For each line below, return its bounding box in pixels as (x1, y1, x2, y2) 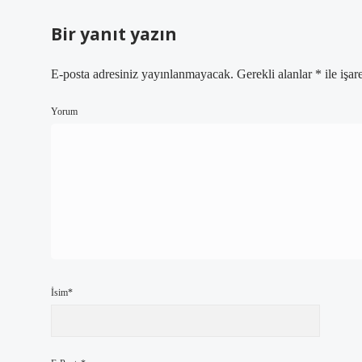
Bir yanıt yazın (51, 23, 177, 45)
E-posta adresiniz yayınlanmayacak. (51, 67, 234, 81)
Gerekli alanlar (237, 67, 315, 81)
